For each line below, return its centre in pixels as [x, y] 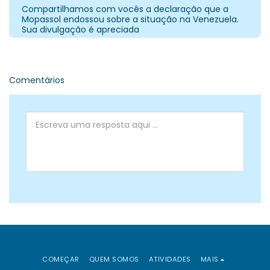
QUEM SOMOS [114, 259]
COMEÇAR [61, 259]
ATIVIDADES [170, 259]
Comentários [37, 80]
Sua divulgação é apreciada [80, 30]
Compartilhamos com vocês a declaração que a [125, 9]
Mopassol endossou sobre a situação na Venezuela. [130, 20]
